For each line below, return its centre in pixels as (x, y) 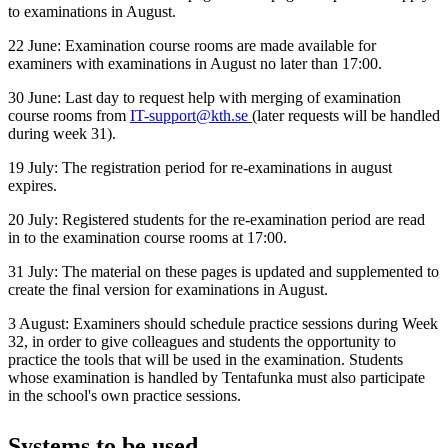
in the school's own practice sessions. (124, 395)
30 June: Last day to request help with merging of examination (204, 97)
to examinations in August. (92, 11)
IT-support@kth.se (191, 115)
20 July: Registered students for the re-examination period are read (216, 219)
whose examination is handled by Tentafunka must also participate (216, 377)
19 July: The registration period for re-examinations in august (200, 167)
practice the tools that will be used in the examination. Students (205, 359)
